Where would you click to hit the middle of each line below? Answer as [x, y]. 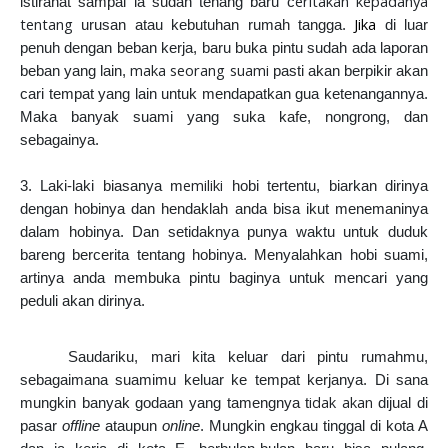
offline [81, 426]
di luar [406, 25]
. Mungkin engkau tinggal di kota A [314, 426]
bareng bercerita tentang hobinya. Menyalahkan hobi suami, [224, 255]
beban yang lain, [73, 71]
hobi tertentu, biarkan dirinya [326, 186]
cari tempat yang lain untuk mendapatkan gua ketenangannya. [224, 94]
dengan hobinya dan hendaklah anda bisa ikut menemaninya [224, 209]
